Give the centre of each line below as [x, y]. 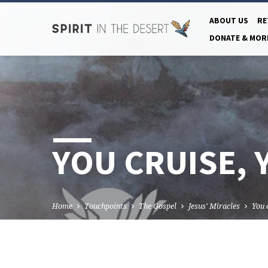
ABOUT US [229, 21]
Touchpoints [106, 206]
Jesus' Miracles [214, 206]
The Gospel [158, 206]
